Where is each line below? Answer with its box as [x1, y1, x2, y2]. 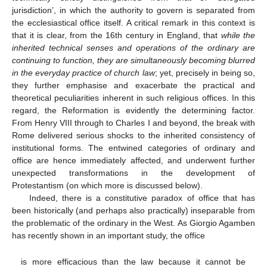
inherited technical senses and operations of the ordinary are [12, 43, 255, 53]
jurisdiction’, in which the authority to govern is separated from [12, 5, 255, 15]
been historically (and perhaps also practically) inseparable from [12, 206, 255, 216]
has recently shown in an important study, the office [12, 231, 205, 241]
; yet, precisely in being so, [154, 68, 256, 78]
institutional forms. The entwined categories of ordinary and [12, 143, 255, 153]
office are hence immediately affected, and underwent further [12, 156, 255, 166]
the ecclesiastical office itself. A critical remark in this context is [12, 18, 255, 28]
